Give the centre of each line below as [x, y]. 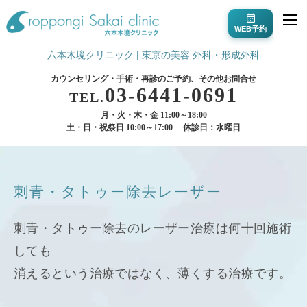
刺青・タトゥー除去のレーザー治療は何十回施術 [153, 228]
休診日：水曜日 [212, 128]
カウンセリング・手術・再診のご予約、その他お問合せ [153, 79]
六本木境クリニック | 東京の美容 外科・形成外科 [153, 55]
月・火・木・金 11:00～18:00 [153, 115]
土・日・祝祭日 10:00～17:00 [120, 128]
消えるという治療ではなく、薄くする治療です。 [153, 273]
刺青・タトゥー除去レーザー [118, 192]
